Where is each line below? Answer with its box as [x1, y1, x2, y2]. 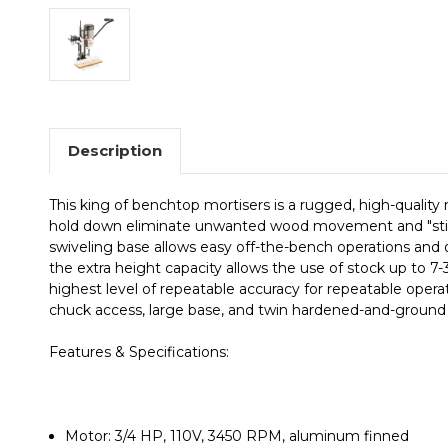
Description [67, 140, 162, 160]
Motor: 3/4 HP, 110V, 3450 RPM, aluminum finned [65, 426, 410, 445]
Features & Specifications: [49, 342, 229, 361]
